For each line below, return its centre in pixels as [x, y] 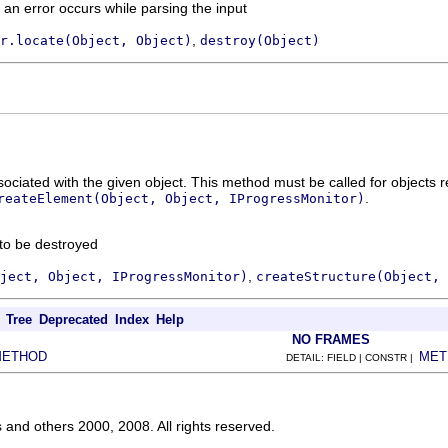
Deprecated [73, 319]
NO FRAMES [331, 339]
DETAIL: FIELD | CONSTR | [352, 357]
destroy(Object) [260, 40]
